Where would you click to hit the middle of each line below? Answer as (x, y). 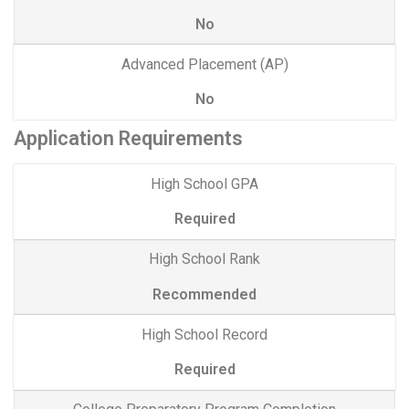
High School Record (204, 334)
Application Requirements (128, 139)
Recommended (204, 294)
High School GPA (204, 184)
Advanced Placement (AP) (204, 64)
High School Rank (204, 259)
